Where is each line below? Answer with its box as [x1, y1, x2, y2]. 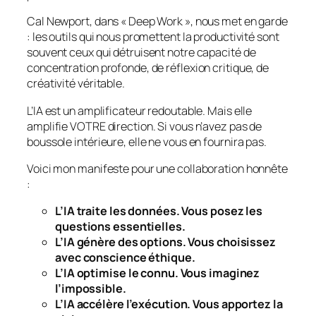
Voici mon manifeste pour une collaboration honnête [27, 160, 288, 176]
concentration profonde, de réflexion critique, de [27, 60, 269, 76]
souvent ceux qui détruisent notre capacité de [27, 44, 256, 61]
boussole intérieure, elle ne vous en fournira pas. [27, 133, 267, 150]
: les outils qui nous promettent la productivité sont [27, 29, 279, 45]
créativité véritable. [27, 75, 125, 92]
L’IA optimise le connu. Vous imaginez [55, 265, 260, 281]
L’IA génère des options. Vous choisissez [55, 234, 276, 250]
